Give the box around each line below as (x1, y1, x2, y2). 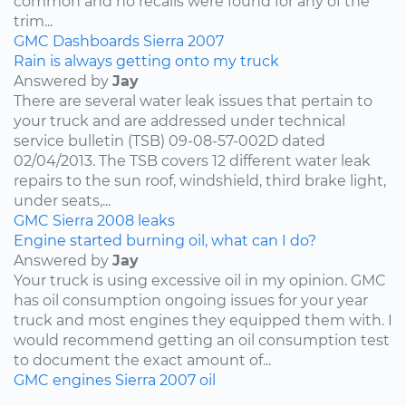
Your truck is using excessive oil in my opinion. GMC (14, 271, 386, 289)
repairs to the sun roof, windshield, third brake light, (14, 171, 386, 189)
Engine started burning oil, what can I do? (14, 231, 316, 249)
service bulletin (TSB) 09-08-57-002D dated (14, 131, 325, 150)
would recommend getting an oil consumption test (14, 331, 390, 349)
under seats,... (14, 191, 111, 209)
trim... (14, 12, 53, 30)
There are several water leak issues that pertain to (14, 92, 372, 110)
